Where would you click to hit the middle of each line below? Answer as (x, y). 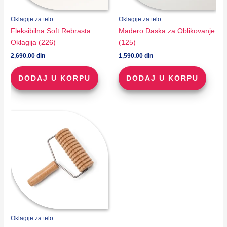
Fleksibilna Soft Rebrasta (51, 31)
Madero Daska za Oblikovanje (167, 31)
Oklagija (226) (33, 43)
